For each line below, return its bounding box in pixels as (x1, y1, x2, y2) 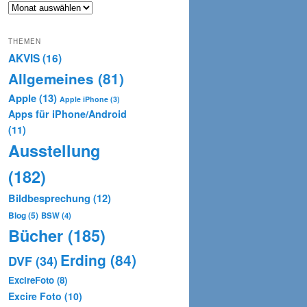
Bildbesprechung (8, 191, 90, 206)
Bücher (8, 224, 63, 247)
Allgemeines (8, 69, 94, 89)
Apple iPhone (60, 94, 108, 105)
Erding (60, 249, 106, 271)
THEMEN (8, 36, 41, 47)
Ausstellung (8, 139, 100, 162)
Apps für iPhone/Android (8, 107, 127, 121)
